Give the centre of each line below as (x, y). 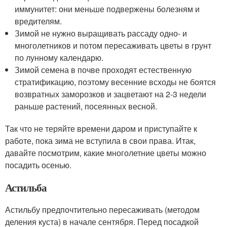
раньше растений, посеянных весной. (86, 106)
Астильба (26, 187)
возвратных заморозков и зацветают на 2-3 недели (111, 94)
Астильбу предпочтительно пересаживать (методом (102, 209)
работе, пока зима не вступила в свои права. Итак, (100, 140)
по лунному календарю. (59, 57)
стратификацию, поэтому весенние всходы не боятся (116, 82)
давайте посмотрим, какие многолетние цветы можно (106, 153)
